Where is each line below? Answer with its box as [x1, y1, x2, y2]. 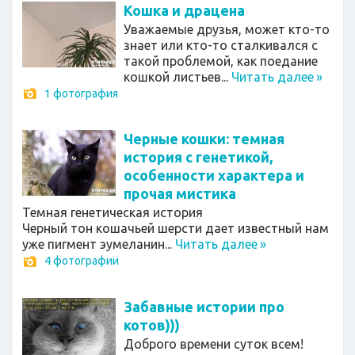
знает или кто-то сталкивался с [123, 38, 318, 52]
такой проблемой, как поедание [123, 54, 318, 68]
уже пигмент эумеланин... [22, 237, 175, 252]
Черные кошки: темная [123, 131, 284, 147]
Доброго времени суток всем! [123, 336, 303, 351]
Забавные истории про [123, 298, 284, 315]
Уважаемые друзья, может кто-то [123, 22, 330, 36]
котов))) [123, 316, 180, 333]
